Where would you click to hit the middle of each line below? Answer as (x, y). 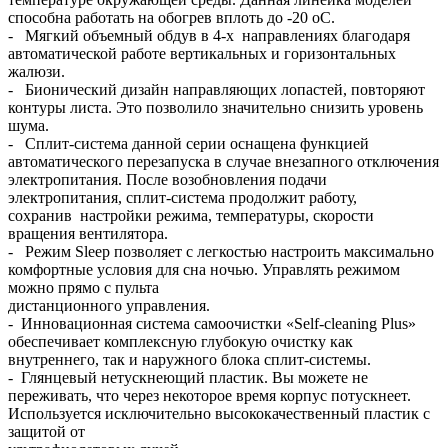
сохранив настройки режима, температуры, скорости (191, 215)
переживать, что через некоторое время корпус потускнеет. (209, 395)
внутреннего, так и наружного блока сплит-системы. (189, 359)
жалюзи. (36, 71)
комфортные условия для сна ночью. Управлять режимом (204, 269)
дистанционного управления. (109, 305)
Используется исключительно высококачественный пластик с (219, 413)
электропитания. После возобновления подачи (167, 179)
